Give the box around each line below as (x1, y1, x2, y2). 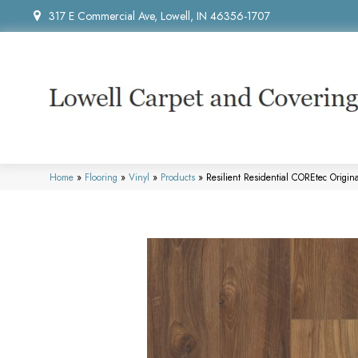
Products (161, 170, 195, 184)
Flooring (85, 170, 117, 184)
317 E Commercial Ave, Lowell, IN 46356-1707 (49, 8, 270, 24)
